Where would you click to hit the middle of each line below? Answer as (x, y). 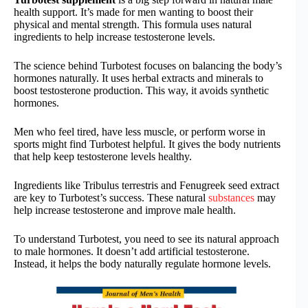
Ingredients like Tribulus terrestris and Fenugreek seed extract (146, 186)
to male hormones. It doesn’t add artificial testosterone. (132, 252)
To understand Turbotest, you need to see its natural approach (146, 239)
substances (231, 198)
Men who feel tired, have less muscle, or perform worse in (140, 132)
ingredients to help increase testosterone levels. (114, 37)
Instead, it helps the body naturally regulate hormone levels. (142, 264)
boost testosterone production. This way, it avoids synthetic (141, 91)
